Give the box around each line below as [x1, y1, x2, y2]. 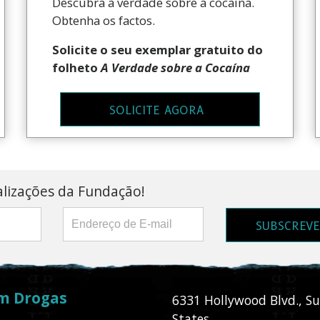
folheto [52, 59, 101, 76]
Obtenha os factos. [52, 12, 156, 29]
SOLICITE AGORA [109, 103, 204, 117]
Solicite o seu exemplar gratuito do [52, 41, 264, 59]
